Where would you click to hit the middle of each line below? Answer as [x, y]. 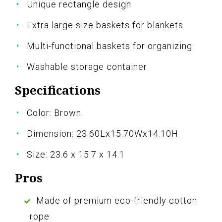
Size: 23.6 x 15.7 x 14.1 [76, 155]
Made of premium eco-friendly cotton [117, 201]
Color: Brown [54, 113]
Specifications [58, 90]
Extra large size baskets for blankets [105, 25]
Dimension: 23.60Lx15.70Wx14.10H [103, 134]
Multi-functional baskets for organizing [110, 46]
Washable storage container [87, 67]
